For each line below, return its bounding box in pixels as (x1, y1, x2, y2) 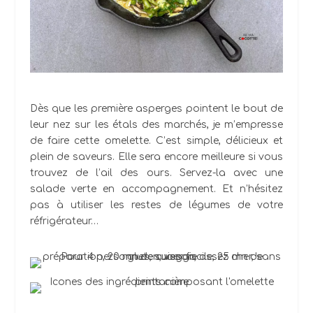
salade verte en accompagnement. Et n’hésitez (29, 184, 284, 195)
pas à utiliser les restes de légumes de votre (29, 200, 284, 211)
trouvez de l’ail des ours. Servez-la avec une (29, 168, 284, 179)
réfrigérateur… (29, 216, 99, 227)
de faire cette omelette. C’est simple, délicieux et (29, 136, 284, 147)
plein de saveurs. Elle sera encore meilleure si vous (29, 152, 284, 163)
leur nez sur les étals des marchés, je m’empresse (29, 119, 284, 131)
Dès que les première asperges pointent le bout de (29, 103, 284, 115)
